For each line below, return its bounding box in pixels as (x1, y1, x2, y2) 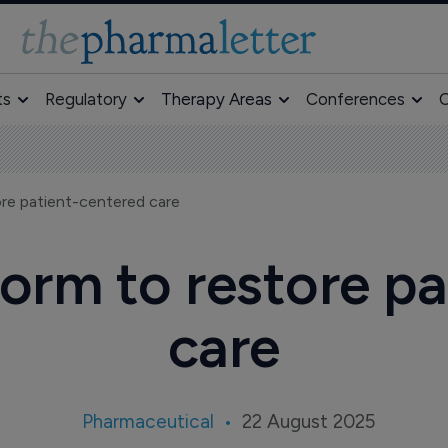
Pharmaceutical (82, 410, 215, 433)
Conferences (305, 89, 405, 109)
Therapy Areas (160, 89, 272, 109)
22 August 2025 (242, 410, 376, 433)
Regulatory (44, 89, 127, 109)
